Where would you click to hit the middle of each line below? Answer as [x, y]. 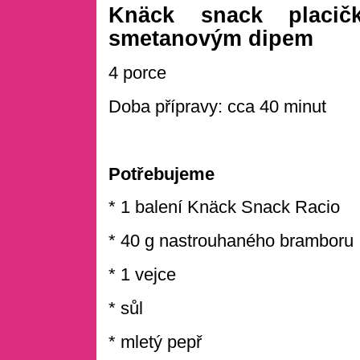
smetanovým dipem [211, 39]
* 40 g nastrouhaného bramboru [231, 241]
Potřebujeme [162, 174]
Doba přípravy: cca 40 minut [217, 106]
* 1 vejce [142, 274]
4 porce [137, 73]
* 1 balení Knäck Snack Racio [224, 207]
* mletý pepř [155, 342]
